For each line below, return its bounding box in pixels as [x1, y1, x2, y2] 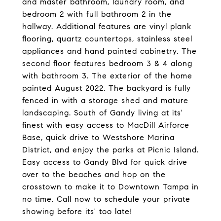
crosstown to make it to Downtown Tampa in [22, 182, 199, 191]
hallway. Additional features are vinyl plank [22, 22, 191, 31]
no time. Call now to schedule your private [22, 194, 190, 204]
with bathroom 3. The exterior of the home [22, 71, 192, 80]
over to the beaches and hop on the [22, 170, 166, 179]
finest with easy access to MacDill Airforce [22, 120, 189, 130]
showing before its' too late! [22, 207, 132, 216]
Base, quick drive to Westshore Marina [22, 133, 175, 142]
